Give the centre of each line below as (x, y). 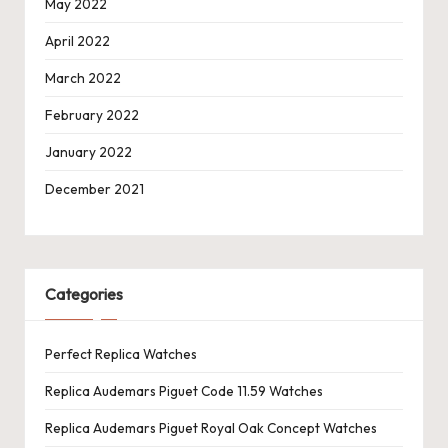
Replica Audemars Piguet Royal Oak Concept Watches (211, 427)
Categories (84, 294)
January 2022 (88, 152)
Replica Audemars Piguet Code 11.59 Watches (184, 390)
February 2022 (92, 115)
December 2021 (94, 189)
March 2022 (83, 78)
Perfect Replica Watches (121, 353)
